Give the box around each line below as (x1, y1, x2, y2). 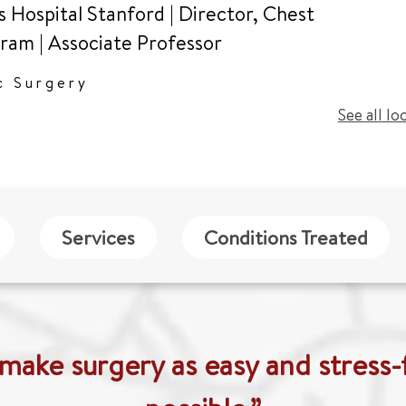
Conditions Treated (204, 223, 368, 251)
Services (62, 223, 135, 251)
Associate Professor (48, 29, 222, 56)
